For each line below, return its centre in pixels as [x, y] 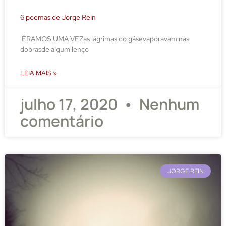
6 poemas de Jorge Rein [58, 17]
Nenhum [168, 104]
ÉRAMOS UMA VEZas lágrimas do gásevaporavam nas [105, 39]
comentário [62, 121]
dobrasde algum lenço [54, 49]
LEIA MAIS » [39, 73]
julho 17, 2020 [70, 104]
